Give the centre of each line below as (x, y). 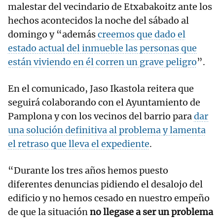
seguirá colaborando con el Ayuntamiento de (104, 103)
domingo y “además (52, 35)
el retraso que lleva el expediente (79, 144)
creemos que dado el (141, 35)
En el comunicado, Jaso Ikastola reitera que (101, 89)
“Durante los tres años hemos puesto (88, 171)
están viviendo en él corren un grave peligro (102, 62)
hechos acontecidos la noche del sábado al (98, 21)
